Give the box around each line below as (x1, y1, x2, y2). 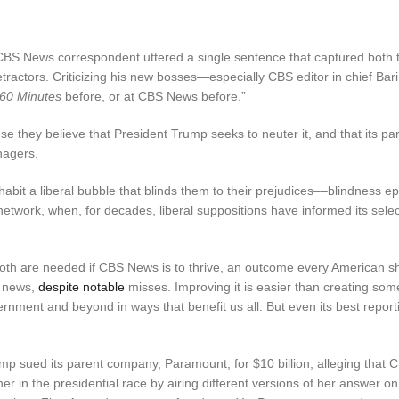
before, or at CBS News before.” (65, 88, 246, 103)
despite (38, 279, 79, 294)
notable (83, 279, 125, 294)
